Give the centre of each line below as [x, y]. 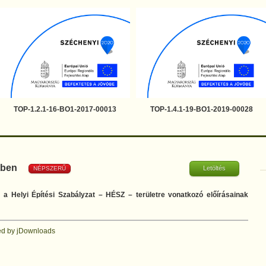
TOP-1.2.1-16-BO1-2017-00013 [65, 109]
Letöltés [214, 168]
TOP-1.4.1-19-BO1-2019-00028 [201, 109]
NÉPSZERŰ [50, 168]
